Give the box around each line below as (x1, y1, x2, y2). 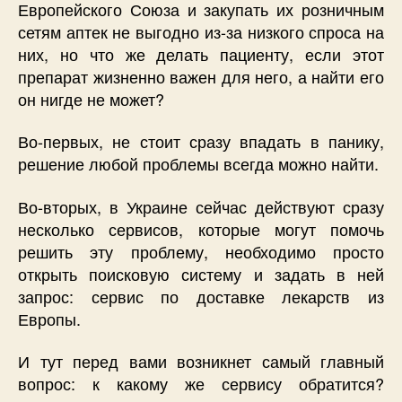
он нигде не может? (18, 86, 164, 110)
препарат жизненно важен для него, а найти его (18, 64, 384, 88)
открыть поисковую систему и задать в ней (18, 261, 384, 285)
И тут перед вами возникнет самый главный (18, 349, 384, 373)
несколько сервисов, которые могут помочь (18, 216, 384, 240)
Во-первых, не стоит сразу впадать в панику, (18, 129, 384, 153)
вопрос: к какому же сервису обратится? (18, 371, 384, 396)
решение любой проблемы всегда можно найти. (18, 152, 379, 176)
